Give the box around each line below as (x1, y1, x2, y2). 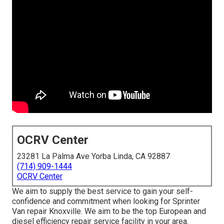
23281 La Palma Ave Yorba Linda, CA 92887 (17, 151, 170, 161)
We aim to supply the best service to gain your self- (12, 186, 193, 196)
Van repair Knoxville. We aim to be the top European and (12, 206, 206, 216)
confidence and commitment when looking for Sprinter (12, 196, 200, 206)
